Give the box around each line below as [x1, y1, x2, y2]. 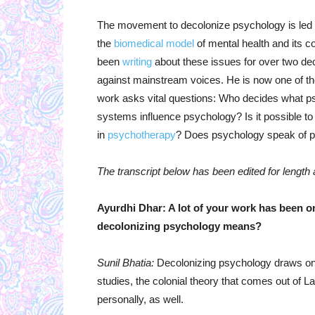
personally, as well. [97, 293, 184, 306]
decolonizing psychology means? [97, 220, 262, 233]
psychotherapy [108, 129, 176, 141]
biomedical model [114, 37, 194, 50]
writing [122, 56, 152, 68]
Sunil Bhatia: [97, 257, 154, 269]
